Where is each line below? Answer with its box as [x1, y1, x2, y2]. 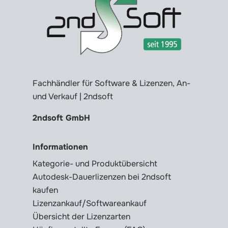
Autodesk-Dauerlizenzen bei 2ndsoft [33, 172, 171, 183]
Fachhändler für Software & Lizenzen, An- [33, 78, 190, 89]
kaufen [33, 185, 58, 196]
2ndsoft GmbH [33, 112, 90, 124]
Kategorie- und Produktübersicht [33, 158, 157, 169]
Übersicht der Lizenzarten [33, 211, 130, 222]
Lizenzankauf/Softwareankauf [33, 198, 147, 209]
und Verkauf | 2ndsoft [33, 91, 113, 102]
